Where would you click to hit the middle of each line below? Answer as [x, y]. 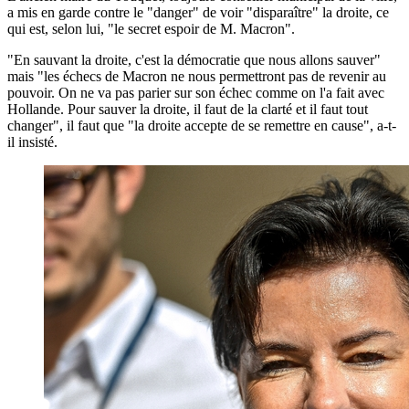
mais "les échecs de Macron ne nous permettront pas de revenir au [197, 76]
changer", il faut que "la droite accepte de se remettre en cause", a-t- [202, 125]
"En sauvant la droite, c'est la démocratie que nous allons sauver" [194, 59]
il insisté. [32, 142]
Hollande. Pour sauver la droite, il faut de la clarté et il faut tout [188, 109]
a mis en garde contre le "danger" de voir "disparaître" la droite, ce [198, 12]
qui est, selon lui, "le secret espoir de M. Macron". [151, 28]
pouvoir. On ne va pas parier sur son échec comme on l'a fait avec [196, 92]
